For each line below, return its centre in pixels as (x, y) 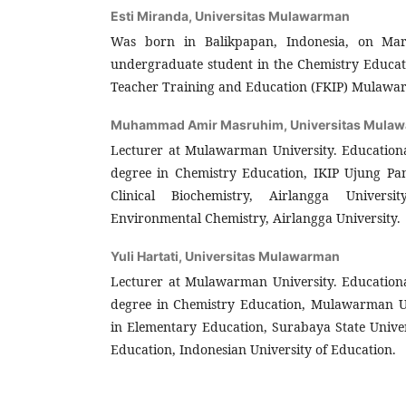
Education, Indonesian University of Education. (253, 349)
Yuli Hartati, (148, 256)
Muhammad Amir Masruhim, (200, 124)
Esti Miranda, (153, 15)
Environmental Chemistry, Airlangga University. (256, 217)
